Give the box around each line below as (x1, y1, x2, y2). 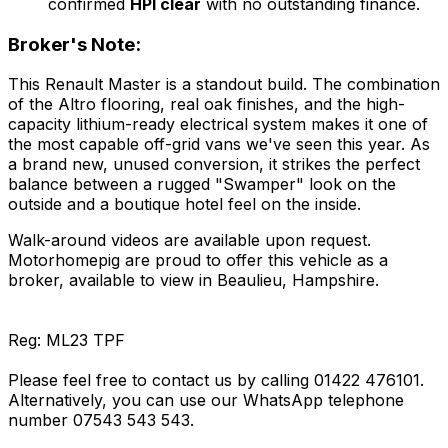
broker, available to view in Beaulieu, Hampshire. (8, 270, 379, 291)
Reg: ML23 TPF (8, 330, 125, 351)
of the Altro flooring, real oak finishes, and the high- (8, 94, 405, 115)
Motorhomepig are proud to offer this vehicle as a (8, 250, 388, 271)
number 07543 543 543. (8, 410, 194, 431)
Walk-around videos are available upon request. (8, 230, 371, 251)
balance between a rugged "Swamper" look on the (8, 174, 396, 195)
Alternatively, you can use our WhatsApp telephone (8, 390, 404, 411)
